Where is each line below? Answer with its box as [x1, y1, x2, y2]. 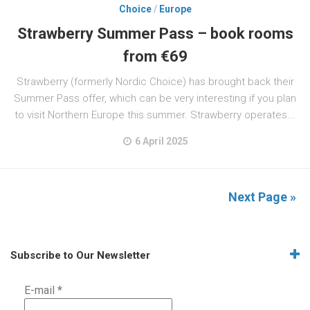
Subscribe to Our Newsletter [10, 249, 150, 262]
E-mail [24, 284, 57, 297]
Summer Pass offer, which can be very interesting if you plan [14, 92, 296, 104]
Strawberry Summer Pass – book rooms [17, 25, 293, 42]
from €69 [122, 48, 188, 65]
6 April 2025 [134, 136, 188, 147]
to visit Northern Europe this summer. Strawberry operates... [15, 109, 295, 121]
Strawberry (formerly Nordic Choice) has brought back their [16, 75, 294, 88]
